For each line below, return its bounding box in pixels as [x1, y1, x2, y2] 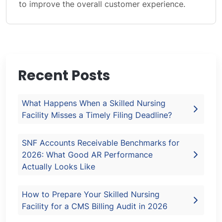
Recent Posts [18, 66, 110, 85]
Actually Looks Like [22, 162, 95, 171]
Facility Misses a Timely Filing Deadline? [22, 110, 172, 120]
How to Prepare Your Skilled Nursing [22, 189, 160, 199]
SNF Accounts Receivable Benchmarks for [22, 138, 179, 148]
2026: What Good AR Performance [22, 150, 153, 160]
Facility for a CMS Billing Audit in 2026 [22, 201, 167, 211]
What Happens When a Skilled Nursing [22, 98, 166, 108]
